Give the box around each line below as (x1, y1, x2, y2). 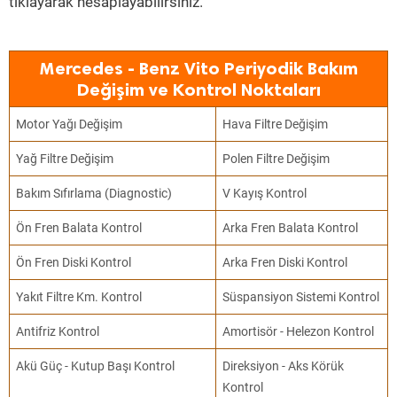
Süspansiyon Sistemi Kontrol (222, 290, 380, 304)
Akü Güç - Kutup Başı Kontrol (16, 359, 175, 373)
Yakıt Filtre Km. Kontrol (16, 290, 143, 304)
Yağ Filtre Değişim (16, 152, 114, 166)
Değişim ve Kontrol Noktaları (76, 79, 321, 100)
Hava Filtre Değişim (222, 117, 329, 131)
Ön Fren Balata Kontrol (16, 221, 143, 235)
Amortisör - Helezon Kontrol (222, 324, 375, 339)
